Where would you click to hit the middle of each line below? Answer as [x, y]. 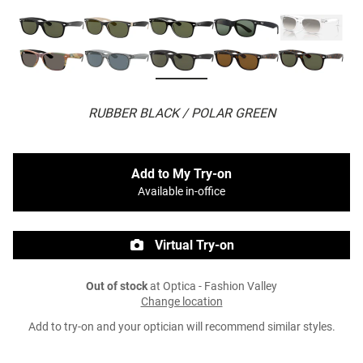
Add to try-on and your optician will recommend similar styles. [181, 327]
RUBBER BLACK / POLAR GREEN [181, 113]
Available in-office [181, 192]
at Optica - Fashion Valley [212, 287]
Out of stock [117, 287]
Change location [181, 302]
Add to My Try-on [181, 174]
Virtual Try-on [193, 246]
